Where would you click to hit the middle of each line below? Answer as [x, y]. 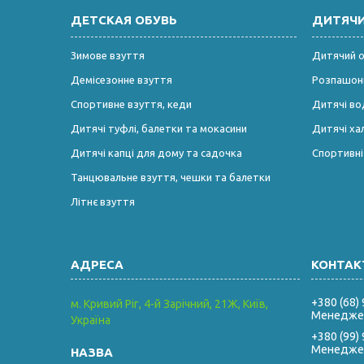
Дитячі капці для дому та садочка [157, 152]
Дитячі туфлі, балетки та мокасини [159, 128]
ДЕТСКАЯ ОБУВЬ [124, 19]
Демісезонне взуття [122, 79]
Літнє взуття [103, 201]
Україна [91, 320]
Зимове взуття [108, 55]
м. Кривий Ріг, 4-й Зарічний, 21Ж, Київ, [170, 303]
